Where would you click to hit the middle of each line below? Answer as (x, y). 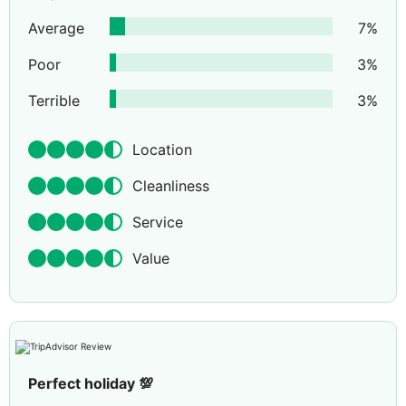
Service (158, 222)
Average (56, 29)
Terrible (54, 101)
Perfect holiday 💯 (91, 384)
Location (162, 150)
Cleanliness (171, 186)
